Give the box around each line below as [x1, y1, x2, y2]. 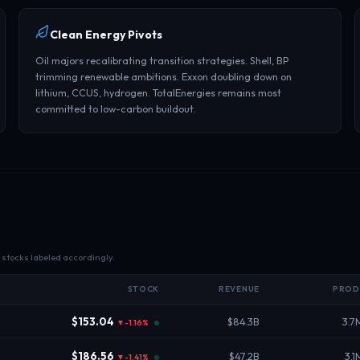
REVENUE [219, 284, 260, 294]
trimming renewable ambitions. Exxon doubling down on [35, 70, 292, 83]
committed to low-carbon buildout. [35, 102, 196, 115]
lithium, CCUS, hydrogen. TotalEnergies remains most [35, 86, 281, 99]
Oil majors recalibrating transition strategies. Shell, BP [35, 54, 289, 67]
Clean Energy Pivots [49, 27, 162, 42]
